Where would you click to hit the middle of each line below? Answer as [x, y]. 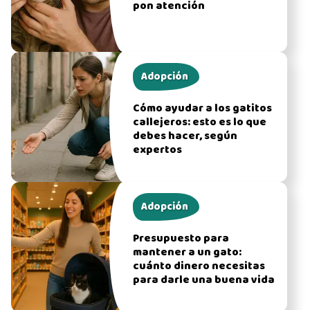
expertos [157, 151]
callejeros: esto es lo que [199, 123]
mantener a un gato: [187, 253]
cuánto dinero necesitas [199, 267]
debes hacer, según [185, 137]
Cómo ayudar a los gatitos [202, 109]
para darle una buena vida [203, 281]
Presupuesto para [181, 239]
